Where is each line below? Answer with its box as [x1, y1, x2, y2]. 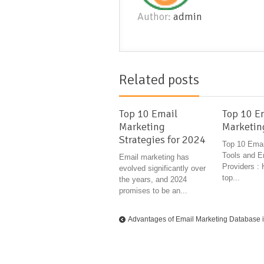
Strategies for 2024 [119, 133, 206, 147]
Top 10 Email [119, 107, 177, 121]
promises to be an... [119, 186, 187, 196]
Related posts [119, 71, 199, 89]
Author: [137, 10, 173, 24]
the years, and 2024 [119, 175, 187, 184]
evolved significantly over [119, 164, 206, 173]
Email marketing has [119, 153, 189, 162]
